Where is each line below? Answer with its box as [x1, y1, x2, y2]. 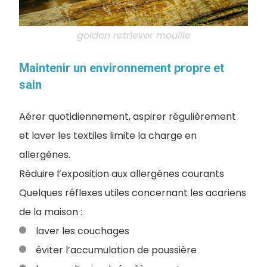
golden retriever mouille [76, 28, 191, 42]
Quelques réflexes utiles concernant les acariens [19, 185, 246, 200]
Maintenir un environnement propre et [19, 60, 224, 75]
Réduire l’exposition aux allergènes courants [19, 166, 224, 181]
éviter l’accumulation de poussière [36, 243, 197, 257]
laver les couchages [36, 223, 129, 238]
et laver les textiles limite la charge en [19, 128, 197, 142]
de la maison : [19, 204, 82, 219]
